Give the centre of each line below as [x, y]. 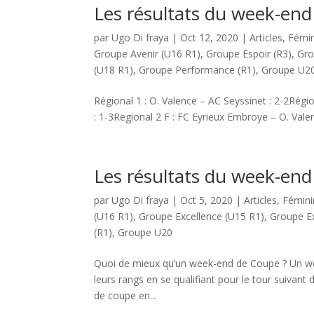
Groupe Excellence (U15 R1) [202, 216]
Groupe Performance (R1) [198, 70]
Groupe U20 [145, 232]
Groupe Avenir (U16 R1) [148, 54]
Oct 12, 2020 [210, 37]
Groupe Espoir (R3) [249, 54]
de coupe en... [125, 295]
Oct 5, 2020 [207, 200]
